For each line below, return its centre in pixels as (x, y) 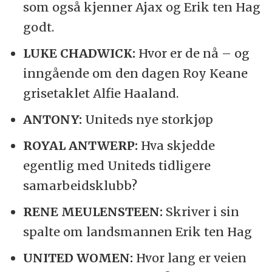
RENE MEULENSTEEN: (93, 211)
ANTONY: (52, 119)
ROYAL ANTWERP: (80, 145)
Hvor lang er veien (189, 257)
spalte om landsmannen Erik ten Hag (137, 231)
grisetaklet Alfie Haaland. (100, 93)
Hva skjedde (176, 145)
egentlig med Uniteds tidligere (117, 165)
